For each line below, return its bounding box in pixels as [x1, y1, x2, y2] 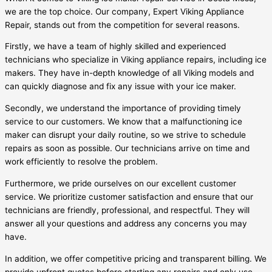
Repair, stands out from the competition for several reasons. [5, 19, 240, 30]
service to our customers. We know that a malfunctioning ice [5, 117, 242, 127]
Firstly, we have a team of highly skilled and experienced [5, 41, 226, 52]
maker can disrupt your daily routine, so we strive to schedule [5, 130, 246, 140]
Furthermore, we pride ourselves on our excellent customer [5, 178, 236, 188]
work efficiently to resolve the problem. [5, 157, 158, 167]
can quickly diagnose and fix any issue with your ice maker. [5, 81, 236, 92]
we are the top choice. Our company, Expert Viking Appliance [5, 6, 244, 16]
